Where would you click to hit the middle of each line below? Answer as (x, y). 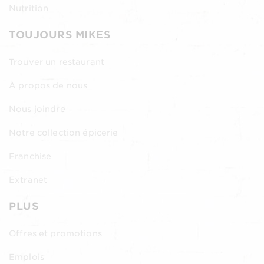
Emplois (27, 257)
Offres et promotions (55, 233)
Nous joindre (37, 109)
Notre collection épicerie (64, 132)
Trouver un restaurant (57, 62)
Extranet (28, 179)
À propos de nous (48, 85)
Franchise (30, 156)
